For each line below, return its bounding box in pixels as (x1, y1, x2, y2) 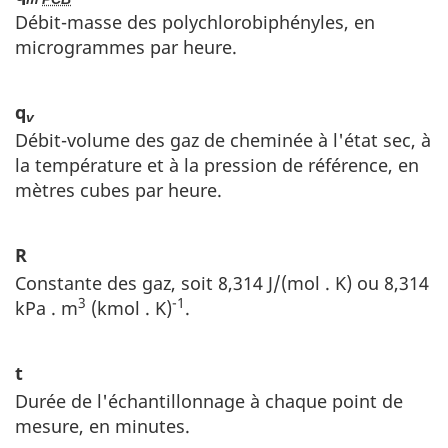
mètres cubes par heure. (15, 177, 222, 202)
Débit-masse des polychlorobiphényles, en (15, 9, 375, 34)
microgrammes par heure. (15, 34, 237, 59)
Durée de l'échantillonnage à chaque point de (15, 388, 403, 413)
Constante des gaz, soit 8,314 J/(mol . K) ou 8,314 (15, 270, 429, 295)
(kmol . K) (86, 295, 172, 320)
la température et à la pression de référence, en (15, 152, 419, 177)
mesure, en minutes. (15, 413, 190, 438)
